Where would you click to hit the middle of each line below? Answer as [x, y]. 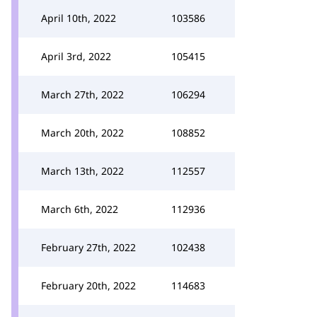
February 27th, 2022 [88, 247]
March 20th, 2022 [82, 133]
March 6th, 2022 [80, 209]
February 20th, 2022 [88, 286]
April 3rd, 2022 [76, 56]
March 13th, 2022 [82, 171]
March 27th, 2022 [82, 94]
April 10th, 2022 [79, 18]
